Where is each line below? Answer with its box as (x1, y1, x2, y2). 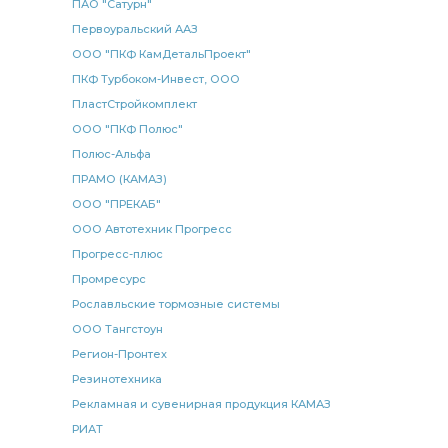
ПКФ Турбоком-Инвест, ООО (72, 72, 240, 86)
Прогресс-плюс (72, 247, 163, 261)
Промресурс (72, 272, 146, 286)
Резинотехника (72, 372, 162, 386)
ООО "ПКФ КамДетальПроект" (72, 47, 251, 61)
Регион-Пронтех (72, 347, 167, 361)
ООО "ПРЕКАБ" (72, 197, 161, 211)
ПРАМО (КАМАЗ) (72, 172, 167, 186)
